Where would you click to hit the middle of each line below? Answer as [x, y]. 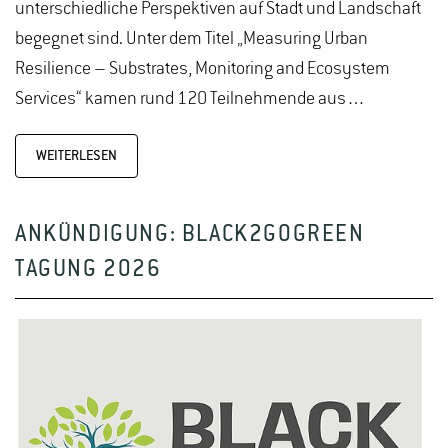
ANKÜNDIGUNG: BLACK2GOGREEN [190, 235]
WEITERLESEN [76, 155]
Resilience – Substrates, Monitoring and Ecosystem [202, 68]
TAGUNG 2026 [88, 270]
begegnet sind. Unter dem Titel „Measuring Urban [191, 38]
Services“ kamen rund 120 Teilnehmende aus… [190, 98]
